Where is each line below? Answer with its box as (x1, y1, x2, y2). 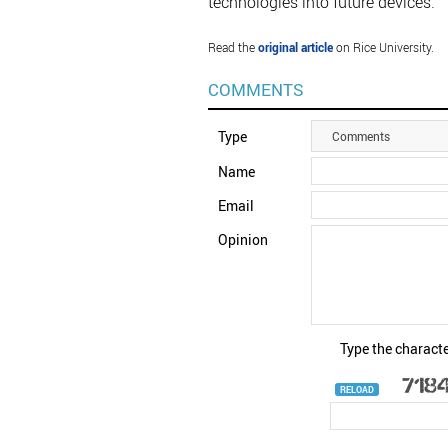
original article (257, 39, 333, 56)
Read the (207, 39, 258, 56)
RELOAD (339, 382, 374, 396)
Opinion (217, 230, 268, 250)
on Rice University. (332, 39, 434, 56)
